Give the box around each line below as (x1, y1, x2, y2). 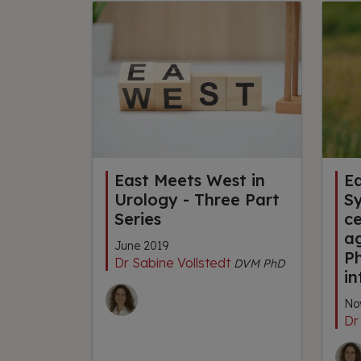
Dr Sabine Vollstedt (114, 255, 230, 272)
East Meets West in (114, 170, 265, 191)
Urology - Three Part (114, 189, 280, 210)
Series (114, 209, 161, 230)
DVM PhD (234, 256, 284, 272)
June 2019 (114, 239, 168, 254)
